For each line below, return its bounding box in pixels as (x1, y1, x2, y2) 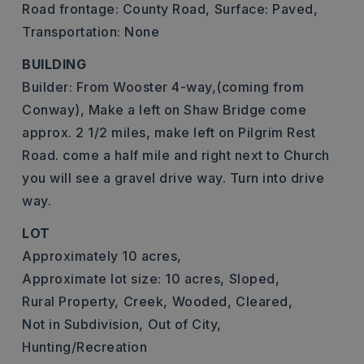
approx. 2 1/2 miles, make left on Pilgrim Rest (22, 124, 315, 141)
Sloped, (228, 271, 279, 287)
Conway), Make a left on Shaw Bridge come (22, 102, 306, 118)
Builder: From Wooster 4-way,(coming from (22, 79, 304, 95)
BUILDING (22, 56, 86, 72)
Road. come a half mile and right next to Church (22, 147, 330, 163)
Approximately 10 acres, (22, 248, 182, 264)
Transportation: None (22, 24, 159, 40)
